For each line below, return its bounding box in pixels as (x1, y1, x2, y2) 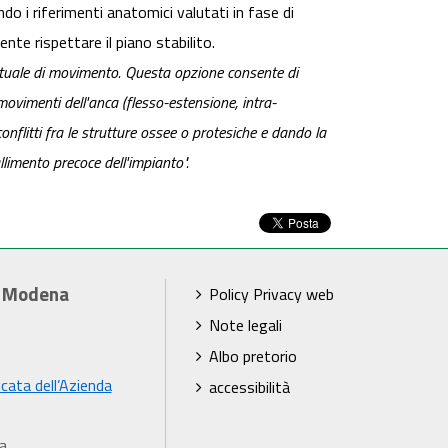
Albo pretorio (209, 344, 297, 368)
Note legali (209, 313, 282, 337)
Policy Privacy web (209, 282, 334, 306)
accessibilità (209, 375, 290, 399)
